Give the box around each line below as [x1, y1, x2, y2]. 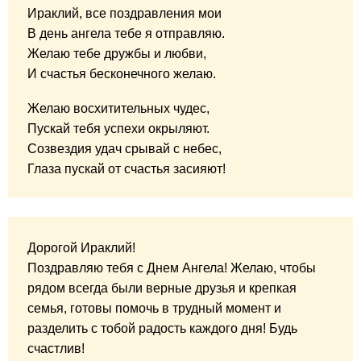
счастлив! [27, 342, 85, 356]
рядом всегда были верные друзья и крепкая [27, 281, 297, 296]
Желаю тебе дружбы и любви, [27, 46, 206, 60]
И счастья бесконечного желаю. [27, 66, 216, 81]
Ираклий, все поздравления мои [27, 6, 222, 20]
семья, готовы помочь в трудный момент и [27, 301, 281, 316]
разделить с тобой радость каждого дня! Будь [27, 322, 297, 336]
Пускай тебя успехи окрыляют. [27, 121, 210, 135]
